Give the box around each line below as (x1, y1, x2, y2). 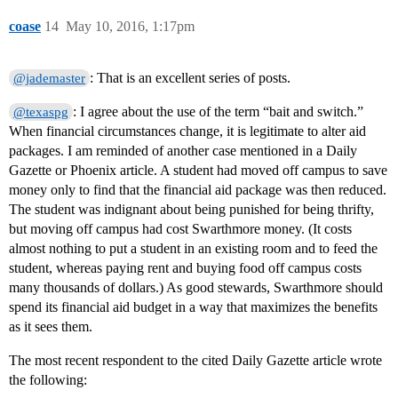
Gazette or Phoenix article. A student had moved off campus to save (9, 163, 387, 179)
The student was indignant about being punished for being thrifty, (9, 202, 374, 218)
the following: (9, 372, 87, 388)
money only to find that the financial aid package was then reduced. (9, 182, 386, 198)
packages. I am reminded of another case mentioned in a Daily (9, 143, 357, 159)
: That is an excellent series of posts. (90, 70, 291, 86)
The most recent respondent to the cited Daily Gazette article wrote (9, 353, 382, 369)
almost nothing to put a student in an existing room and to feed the (9, 241, 378, 257)
